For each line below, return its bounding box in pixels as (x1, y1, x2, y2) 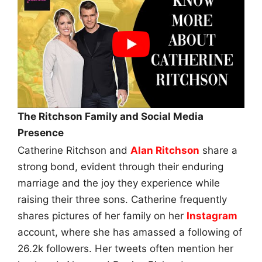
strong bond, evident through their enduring (18, 160, 223, 173)
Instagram (187, 209, 237, 222)
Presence (18, 126, 64, 139)
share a (199, 144, 237, 156)
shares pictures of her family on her (18, 209, 187, 222)
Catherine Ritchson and (18, 144, 130, 156)
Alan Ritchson (130, 144, 199, 156)
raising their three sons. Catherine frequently (18, 193, 227, 205)
